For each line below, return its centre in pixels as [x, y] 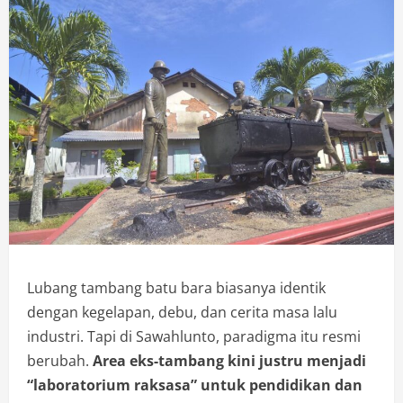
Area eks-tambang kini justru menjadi [229, 360]
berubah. [60, 360]
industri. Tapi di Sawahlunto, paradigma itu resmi [194, 336]
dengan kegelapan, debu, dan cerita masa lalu [182, 312]
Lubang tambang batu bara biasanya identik [176, 287]
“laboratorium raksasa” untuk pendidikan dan [195, 385]
